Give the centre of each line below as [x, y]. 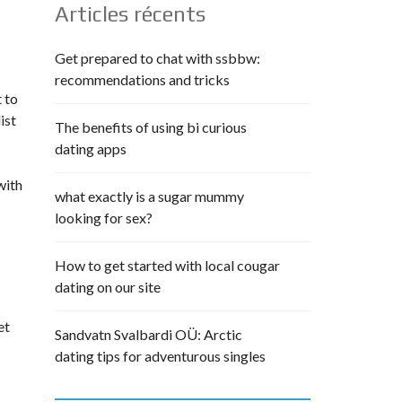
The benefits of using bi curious [151, 127]
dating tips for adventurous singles [160, 356]
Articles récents [130, 14]
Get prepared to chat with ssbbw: [157, 58]
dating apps [91, 149]
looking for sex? [104, 218]
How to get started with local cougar [167, 265]
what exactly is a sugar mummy [149, 196]
